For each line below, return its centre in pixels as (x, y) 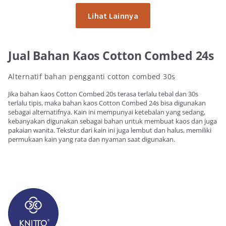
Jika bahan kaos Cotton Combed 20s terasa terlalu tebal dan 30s (103, 94)
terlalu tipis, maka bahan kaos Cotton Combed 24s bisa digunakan (107, 103)
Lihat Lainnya (113, 16)
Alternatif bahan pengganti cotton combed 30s (92, 76)
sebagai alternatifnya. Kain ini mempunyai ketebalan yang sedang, (107, 112)
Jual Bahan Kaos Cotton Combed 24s (111, 55)
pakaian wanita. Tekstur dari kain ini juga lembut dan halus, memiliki (110, 130)
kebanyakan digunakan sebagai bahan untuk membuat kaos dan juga (112, 121)
